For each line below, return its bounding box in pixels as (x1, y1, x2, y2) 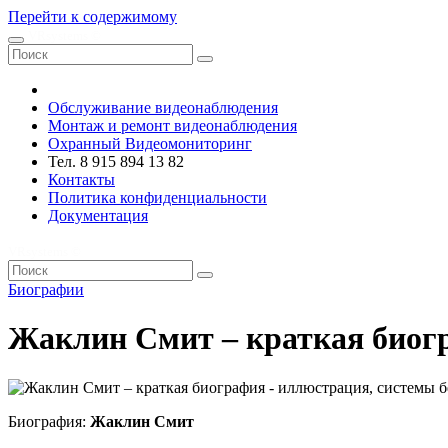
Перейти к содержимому (8, 8, 177, 25)
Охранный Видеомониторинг (48, 135, 252, 152)
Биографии (8, 281, 84, 298)
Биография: (8, 412, 90, 430)
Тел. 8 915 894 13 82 (48, 153, 184, 170)
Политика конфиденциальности (48, 189, 267, 206)
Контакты (48, 171, 115, 188)
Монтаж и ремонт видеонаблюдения (48, 117, 297, 134)
